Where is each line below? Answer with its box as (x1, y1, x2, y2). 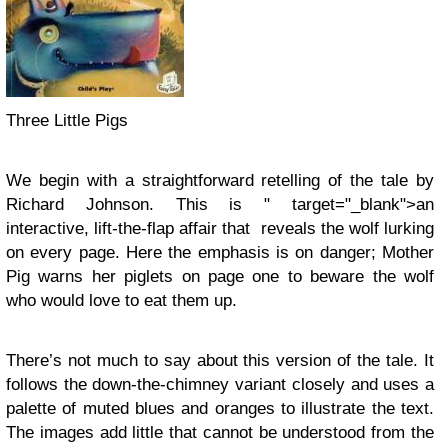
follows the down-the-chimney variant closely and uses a (6, 375, 434, 394)
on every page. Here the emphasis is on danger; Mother (6, 243, 434, 262)
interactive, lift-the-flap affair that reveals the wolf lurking (6, 219, 434, 238)
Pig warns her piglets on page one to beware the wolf (6, 267, 434, 286)
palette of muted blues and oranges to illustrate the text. (6, 399, 434, 418)
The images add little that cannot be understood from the (6, 423, 434, 442)
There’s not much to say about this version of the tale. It (6, 351, 434, 370)
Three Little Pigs (6, 111, 128, 130)
